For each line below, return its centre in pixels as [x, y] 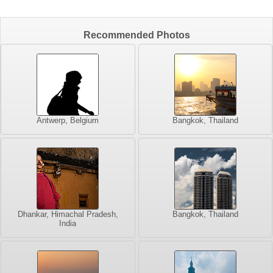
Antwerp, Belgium [68, 120]
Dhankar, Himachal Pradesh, [68, 214]
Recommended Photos [136, 35]
